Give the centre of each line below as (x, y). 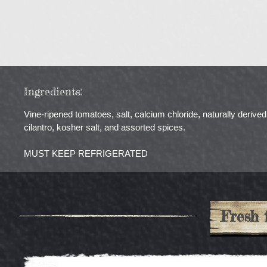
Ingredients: (53, 91)
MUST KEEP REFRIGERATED (86, 154)
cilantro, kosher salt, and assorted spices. (105, 128)
